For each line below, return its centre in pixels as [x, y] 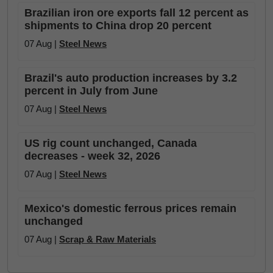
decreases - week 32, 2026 [92, 156]
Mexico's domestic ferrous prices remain [130, 208]
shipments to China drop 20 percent [118, 26]
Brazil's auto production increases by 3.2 [131, 78]
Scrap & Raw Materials [108, 239]
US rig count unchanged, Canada [111, 143]
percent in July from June [91, 91]
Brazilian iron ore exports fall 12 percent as [136, 13]
